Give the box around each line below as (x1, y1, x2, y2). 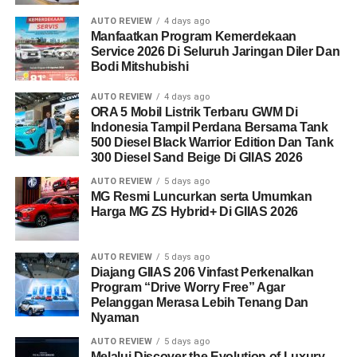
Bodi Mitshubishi (90, 60, 189, 73)
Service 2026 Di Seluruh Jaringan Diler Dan (90, 45, 340, 58)
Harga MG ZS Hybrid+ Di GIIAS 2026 (90, 205, 299, 218)
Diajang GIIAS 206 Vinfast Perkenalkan (90, 265, 314, 279)
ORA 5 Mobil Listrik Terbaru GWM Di (90, 105, 298, 119)
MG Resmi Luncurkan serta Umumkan (90, 190, 312, 203)
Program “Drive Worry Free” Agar (90, 280, 285, 294)
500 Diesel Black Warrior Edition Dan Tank (90, 135, 334, 149)
